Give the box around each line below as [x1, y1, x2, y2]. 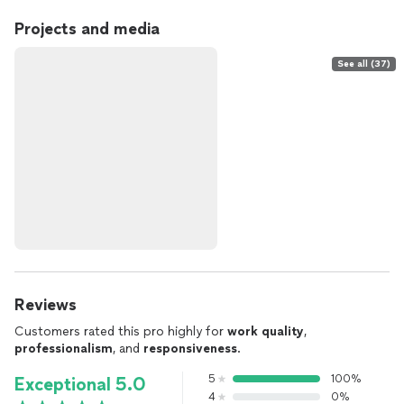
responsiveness [143, 341, 237, 356]
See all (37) [337, 58, 390, 69]
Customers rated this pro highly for [14, 324, 227, 339]
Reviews [14, 295, 77, 315]
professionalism [14, 341, 113, 356]
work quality [227, 324, 304, 339]
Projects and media [14, 19, 160, 39]
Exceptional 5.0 [14, 373, 146, 395]
